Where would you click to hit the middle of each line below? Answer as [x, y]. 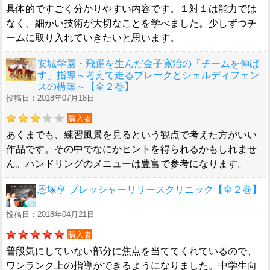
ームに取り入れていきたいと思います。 [93, 38]
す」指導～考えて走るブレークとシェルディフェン [148, 75]
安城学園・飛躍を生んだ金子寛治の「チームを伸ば [148, 64]
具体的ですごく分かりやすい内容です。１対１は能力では [131, 9]
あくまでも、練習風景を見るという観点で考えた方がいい [131, 135]
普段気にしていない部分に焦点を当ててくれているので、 [131, 251]
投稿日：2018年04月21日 [50, 215]
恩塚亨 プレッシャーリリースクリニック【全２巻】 [149, 190]
